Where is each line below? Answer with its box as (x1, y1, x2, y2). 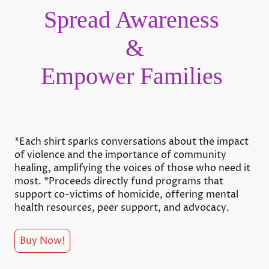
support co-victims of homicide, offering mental (14, 188, 238, 202)
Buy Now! (20, 234, 65, 248)
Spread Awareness (44, 6, 225, 34)
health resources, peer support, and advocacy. (14, 201, 229, 215)
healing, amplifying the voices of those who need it (14, 162, 250, 175)
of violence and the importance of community (14, 148, 226, 162)
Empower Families (40, 62, 229, 90)
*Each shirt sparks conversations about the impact (14, 135, 249, 149)
